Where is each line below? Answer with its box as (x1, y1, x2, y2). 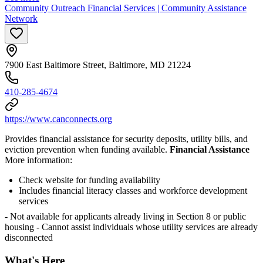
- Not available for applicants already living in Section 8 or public (5, 211, 246, 222)
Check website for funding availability (19, 175, 160, 186)
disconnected (5, 232, 53, 243)
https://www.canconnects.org (5, 114, 112, 124)
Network (5, 14, 38, 24)
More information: (5, 155, 72, 166)
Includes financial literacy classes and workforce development (19, 186, 247, 196)
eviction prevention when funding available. (5, 144, 170, 155)
